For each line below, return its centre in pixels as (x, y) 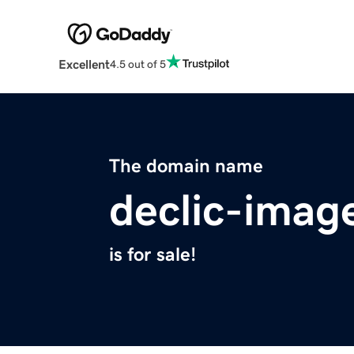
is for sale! (153, 255)
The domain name (186, 166)
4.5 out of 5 (137, 64)
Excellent (84, 64)
